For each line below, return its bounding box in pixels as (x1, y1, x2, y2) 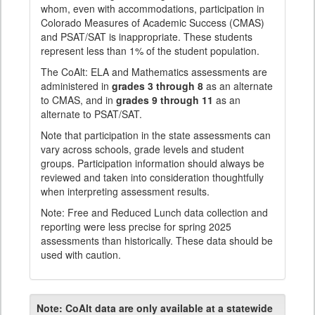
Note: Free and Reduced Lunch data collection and (41, 205, 268, 220)
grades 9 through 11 (116, 93, 213, 108)
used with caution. (41, 247, 121, 262)
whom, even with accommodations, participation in (41, 1, 264, 16)
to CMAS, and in (41, 93, 116, 108)
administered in (41, 79, 112, 94)
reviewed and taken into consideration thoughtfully (41, 170, 264, 185)
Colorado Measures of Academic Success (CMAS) (41, 15, 264, 30)
